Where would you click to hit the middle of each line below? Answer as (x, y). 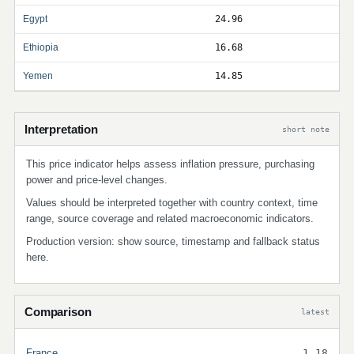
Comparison (58, 312)
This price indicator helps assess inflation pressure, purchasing (170, 164)
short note (306, 129)
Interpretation (61, 129)
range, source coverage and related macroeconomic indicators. (170, 218)
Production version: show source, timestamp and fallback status (173, 241)
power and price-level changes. (97, 180)
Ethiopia (41, 47)
